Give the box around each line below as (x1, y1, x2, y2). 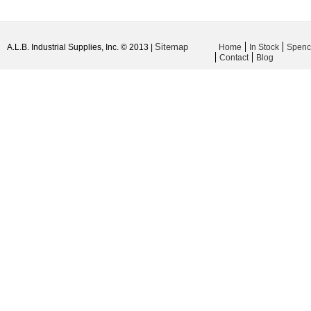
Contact (219, 53, 249, 62)
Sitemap (155, 42, 188, 52)
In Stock (249, 42, 279, 52)
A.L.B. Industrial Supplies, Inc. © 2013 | (7, 42, 155, 52)
